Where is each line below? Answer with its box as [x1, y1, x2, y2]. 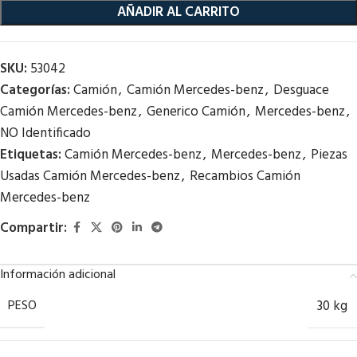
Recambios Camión [190, 166, 300, 187]
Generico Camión [147, 101, 245, 123]
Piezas [311, 144, 347, 166]
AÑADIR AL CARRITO [117, 2, 240, 23]
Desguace [273, 80, 329, 101]
